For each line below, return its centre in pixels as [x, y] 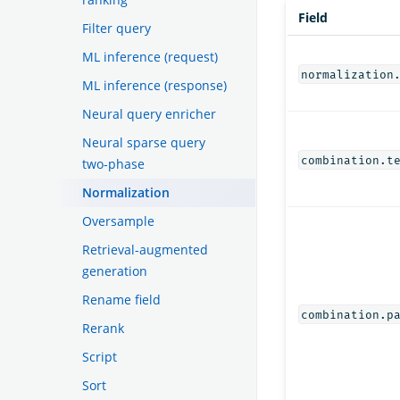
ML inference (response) [154, 85]
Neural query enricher [149, 113]
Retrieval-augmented [145, 249]
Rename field [121, 299]
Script [100, 356]
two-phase [113, 163]
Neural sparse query [144, 142]
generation [115, 271]
